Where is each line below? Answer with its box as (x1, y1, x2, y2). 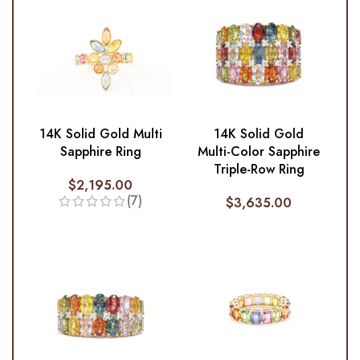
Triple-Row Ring (213, 160, 305, 179)
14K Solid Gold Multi (39, 125, 162, 144)
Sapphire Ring (59, 142, 141, 162)
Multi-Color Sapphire (198, 142, 321, 162)
